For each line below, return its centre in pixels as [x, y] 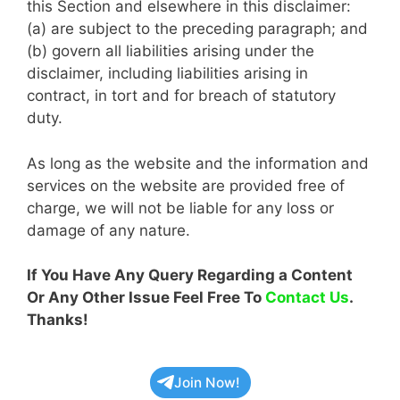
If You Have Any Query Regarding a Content [190, 275]
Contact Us [307, 297]
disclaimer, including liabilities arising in [167, 73]
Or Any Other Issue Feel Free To [146, 297]
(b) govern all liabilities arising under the [171, 51]
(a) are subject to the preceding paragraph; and [197, 29]
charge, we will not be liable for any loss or [180, 208]
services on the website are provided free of [186, 185]
